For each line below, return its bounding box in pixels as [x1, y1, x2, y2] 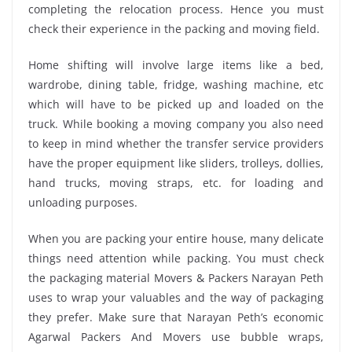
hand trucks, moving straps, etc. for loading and [28, 174, 324, 190]
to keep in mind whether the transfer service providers [28, 135, 324, 151]
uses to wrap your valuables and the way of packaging [28, 289, 324, 305]
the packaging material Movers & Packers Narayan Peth [28, 269, 324, 285]
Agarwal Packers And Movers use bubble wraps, [28, 328, 324, 344]
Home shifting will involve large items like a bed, [28, 57, 324, 72]
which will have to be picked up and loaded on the [28, 96, 324, 112]
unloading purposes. [28, 194, 137, 210]
